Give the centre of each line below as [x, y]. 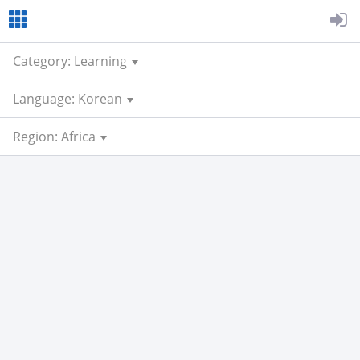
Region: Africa [54, 137]
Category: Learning [70, 61]
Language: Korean [67, 99]
